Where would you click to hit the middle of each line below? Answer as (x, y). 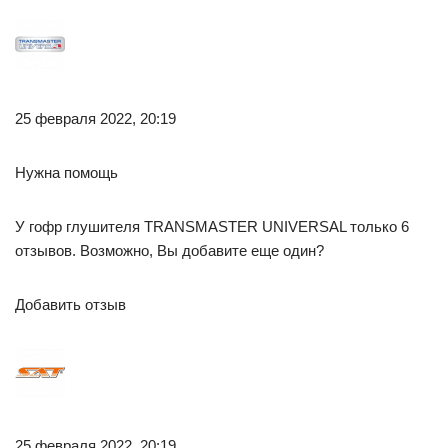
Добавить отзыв (70, 304)
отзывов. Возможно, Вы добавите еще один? (169, 250)
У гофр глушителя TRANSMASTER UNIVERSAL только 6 (212, 226)
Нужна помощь (66, 172)
